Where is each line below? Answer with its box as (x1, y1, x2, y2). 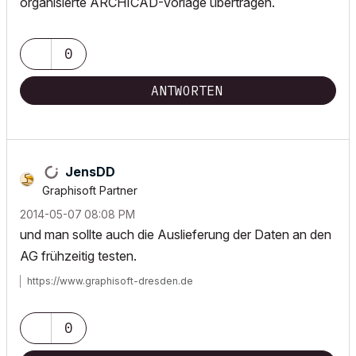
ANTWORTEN (151, 83, 222, 99)
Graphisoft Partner (42, 184, 137, 197)
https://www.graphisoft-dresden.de (27, 275, 193, 287)
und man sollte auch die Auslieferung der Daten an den (20, 226, 331, 242)
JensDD (65, 164, 115, 180)
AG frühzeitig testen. (20, 248, 137, 264)
